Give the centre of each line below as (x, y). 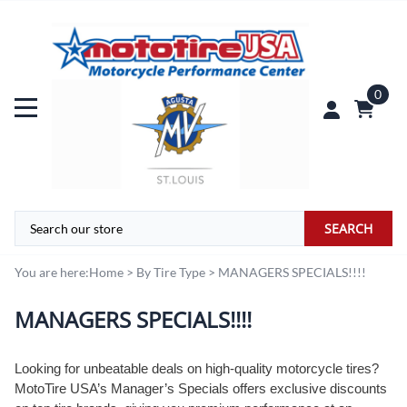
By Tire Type (171, 272)
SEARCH (348, 229)
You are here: (52, 272)
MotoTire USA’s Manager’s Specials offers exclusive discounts (201, 388)
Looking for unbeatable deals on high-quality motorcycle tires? (197, 368)
